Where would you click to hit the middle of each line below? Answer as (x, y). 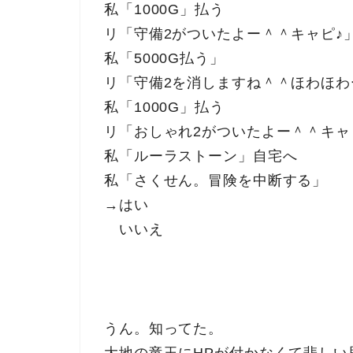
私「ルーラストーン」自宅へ (201, 156)
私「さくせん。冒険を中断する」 (216, 180)
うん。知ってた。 (164, 328)
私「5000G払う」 (164, 58)
